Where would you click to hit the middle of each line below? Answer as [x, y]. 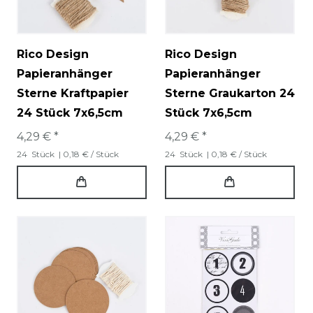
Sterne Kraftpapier [73, 93]
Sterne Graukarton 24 [230, 93]
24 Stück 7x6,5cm [70, 112]
